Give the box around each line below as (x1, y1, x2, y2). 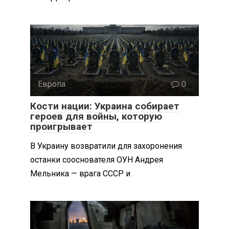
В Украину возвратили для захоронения (30, 141, 182, 151)
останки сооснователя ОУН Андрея (30, 154, 163, 165)
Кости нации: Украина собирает (30, 100, 179, 112)
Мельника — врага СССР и (30, 168, 130, 178)
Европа (38, 79, 65, 89)
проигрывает (30, 120, 93, 132)
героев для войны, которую (30, 110, 162, 122)
